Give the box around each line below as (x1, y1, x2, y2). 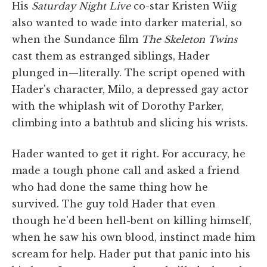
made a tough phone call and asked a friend (12, 164, 240, 176)
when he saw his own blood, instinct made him (12, 231, 255, 243)
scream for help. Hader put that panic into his (12, 247, 250, 260)
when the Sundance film (12, 33, 141, 45)
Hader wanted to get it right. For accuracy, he (12, 147, 246, 160)
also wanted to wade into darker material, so (12, 16, 242, 29)
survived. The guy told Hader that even (12, 197, 216, 210)
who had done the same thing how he (12, 181, 208, 193)
